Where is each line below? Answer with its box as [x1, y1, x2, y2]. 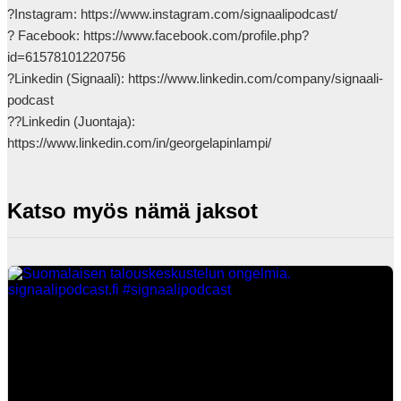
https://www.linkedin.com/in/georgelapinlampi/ [7, 135, 314, 150]
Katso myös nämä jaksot [7, 199, 258, 223]
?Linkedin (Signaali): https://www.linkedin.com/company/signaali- [7, 71, 383, 86]
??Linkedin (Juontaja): [7, 114, 135, 129]
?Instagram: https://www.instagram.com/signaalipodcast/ [7, 6, 337, 21]
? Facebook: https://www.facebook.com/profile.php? [7, 28, 309, 43]
